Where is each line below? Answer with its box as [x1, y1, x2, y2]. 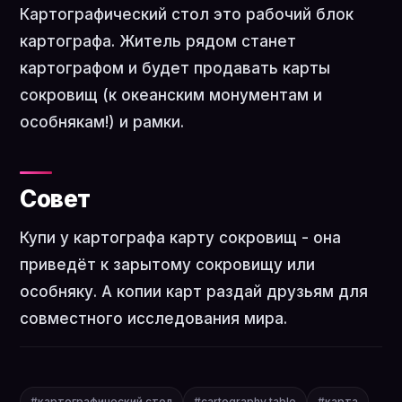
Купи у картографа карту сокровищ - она [20, 229, 341, 247]
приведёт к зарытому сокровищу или [20, 256, 315, 274]
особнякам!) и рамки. [20, 113, 184, 131]
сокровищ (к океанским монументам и [20, 86, 322, 104]
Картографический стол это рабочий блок [20, 5, 354, 23]
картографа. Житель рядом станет [20, 32, 296, 50]
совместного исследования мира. [20, 310, 287, 328]
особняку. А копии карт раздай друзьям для [20, 283, 368, 301]
